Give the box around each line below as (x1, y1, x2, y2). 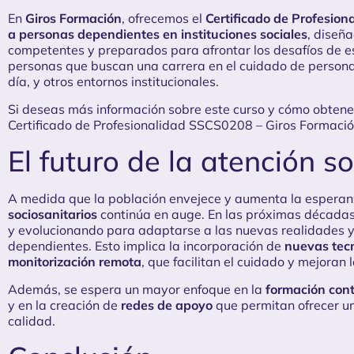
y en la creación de (8, 296, 121, 313)
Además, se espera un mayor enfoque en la (8, 281, 265, 297)
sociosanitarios (8, 206, 97, 223)
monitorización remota (8, 254, 141, 270)
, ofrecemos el (122, 10, 205, 27)
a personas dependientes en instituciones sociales (8, 26, 307, 43)
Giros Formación (25, 10, 122, 27)
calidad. (8, 312, 55, 329)
